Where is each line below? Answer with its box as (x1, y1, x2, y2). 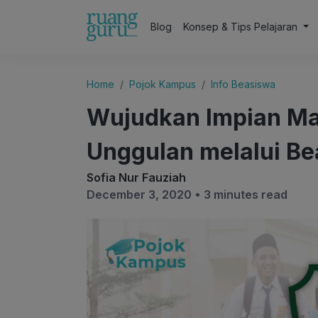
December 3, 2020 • (87, 187, 204, 202)
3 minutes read (204, 187, 287, 202)
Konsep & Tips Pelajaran (183, 21, 301, 33)
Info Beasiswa (211, 78, 275, 90)
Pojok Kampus (129, 78, 196, 90)
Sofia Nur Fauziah (87, 170, 186, 185)
